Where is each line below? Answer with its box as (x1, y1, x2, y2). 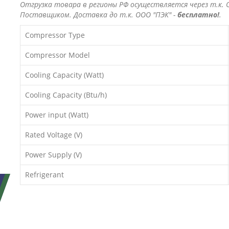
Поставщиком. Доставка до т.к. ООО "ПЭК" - (20, 10, 177, 19)
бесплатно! (177, 10, 219, 19)
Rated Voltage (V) (25, 130, 82, 140)
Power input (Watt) (25, 110, 88, 120)
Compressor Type (25, 30, 85, 40)
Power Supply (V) (25, 150, 82, 159)
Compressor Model (25, 50, 90, 60)
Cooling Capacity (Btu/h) (25, 90, 107, 100)
